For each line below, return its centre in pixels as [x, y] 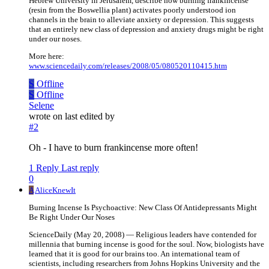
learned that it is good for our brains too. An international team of [134, 254]
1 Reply [44, 168]
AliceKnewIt [55, 190]
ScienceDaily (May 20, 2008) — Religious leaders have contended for [143, 235]
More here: [47, 56]
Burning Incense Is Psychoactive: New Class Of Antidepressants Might [143, 208]
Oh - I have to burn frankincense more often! [113, 148]
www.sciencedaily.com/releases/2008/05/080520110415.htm [128, 66]
